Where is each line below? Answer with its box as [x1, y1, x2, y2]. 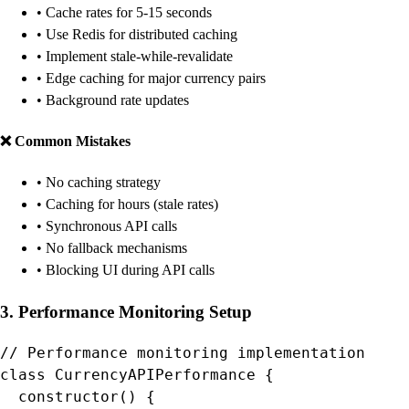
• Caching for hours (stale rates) [37, 196, 218, 213]
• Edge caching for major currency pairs [37, 69, 266, 86]
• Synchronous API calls [37, 218, 177, 235]
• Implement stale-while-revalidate [37, 47, 233, 64]
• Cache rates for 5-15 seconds [37, 4, 212, 20]
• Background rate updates [37, 91, 189, 108]
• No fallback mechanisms [37, 240, 187, 257]
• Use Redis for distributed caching [37, 26, 237, 42]
